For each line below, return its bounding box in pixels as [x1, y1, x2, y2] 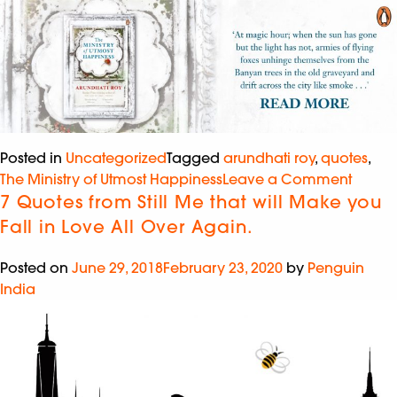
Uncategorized [66, 148, 167, 167]
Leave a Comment [222, 169, 352, 188]
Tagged [167, 148, 223, 167]
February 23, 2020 [163, 258, 283, 276]
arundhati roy [223, 148, 315, 167]
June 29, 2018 [72, 258, 163, 276]
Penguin [307, 258, 364, 276]
